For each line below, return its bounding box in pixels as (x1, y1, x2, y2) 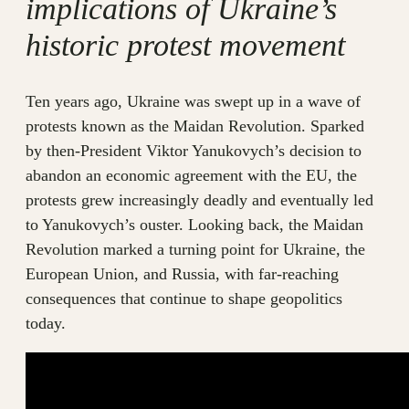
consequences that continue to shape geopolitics (26, 289, 342, 309)
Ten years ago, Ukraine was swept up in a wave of (26, 92, 361, 111)
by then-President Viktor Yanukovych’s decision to (26, 142, 362, 161)
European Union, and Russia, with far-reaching (26, 265, 339, 284)
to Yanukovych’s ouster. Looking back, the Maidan (26, 215, 363, 235)
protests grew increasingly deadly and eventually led (26, 191, 373, 210)
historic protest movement (26, 28, 345, 63)
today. (26, 314, 66, 333)
